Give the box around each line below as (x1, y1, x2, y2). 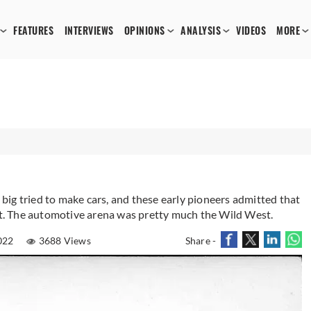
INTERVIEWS (64, 24, 114, 37)
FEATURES (13, 24, 54, 37)
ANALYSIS (180, 24, 221, 37)
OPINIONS (124, 24, 165, 37)
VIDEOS (236, 24, 267, 37)
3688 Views (38, 235, 91, 246)
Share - (185, 235, 217, 246)
